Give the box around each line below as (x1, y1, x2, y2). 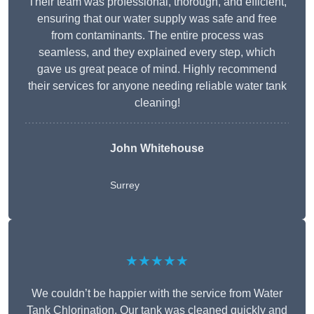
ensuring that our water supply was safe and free (37, 13, 277, 25)
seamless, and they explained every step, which (39, 46, 275, 59)
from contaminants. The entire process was (50, 29, 264, 42)
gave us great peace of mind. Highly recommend (37, 63, 277, 76)
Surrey (110, 179, 139, 191)
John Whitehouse (110, 142, 204, 155)
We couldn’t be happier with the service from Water (32, 287, 282, 300)
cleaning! (134, 97, 180, 109)
